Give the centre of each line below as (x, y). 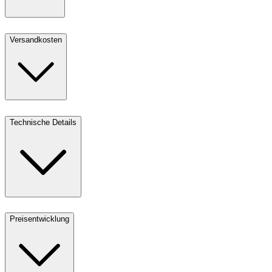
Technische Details (43, 122)
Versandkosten (36, 39)
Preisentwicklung (39, 219)
